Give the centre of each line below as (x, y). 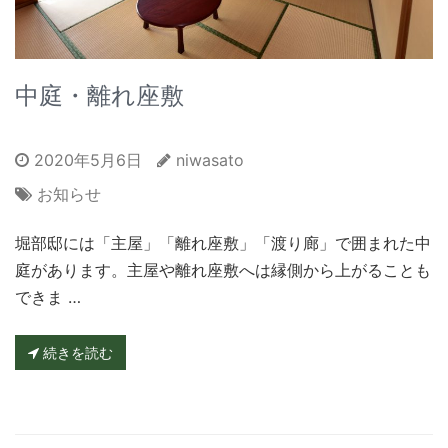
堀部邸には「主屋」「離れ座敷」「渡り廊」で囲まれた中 (223, 243)
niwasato (210, 160)
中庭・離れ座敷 (99, 96)
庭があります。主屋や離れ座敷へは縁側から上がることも (223, 270)
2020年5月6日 (85, 160)
